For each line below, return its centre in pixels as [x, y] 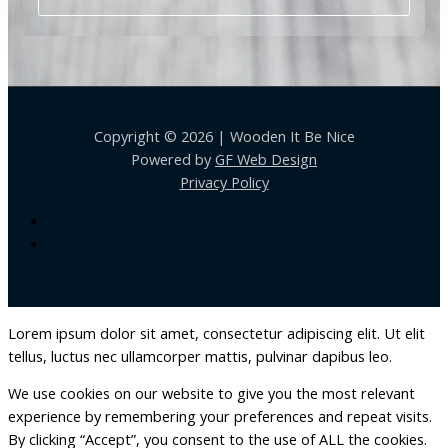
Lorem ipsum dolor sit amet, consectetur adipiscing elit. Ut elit [216, 332]
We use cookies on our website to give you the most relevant [211, 393]
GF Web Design [266, 159]
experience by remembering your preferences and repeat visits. [220, 416]
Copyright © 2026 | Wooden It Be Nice [224, 136]
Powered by [173, 159]
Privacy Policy [224, 182]
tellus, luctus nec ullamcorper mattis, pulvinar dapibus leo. [200, 355]
